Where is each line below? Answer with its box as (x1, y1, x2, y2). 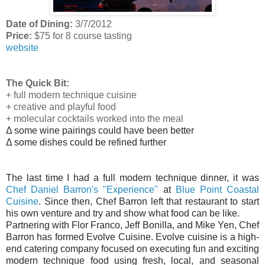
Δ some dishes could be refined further (6, 137, 166, 147)
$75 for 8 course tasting (32, 30, 132, 41)
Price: (6, 30, 32, 41)
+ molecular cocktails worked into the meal (6, 113, 183, 124)
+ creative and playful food (6, 101, 116, 112)
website (6, 42, 38, 53)
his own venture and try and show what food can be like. (6, 208, 240, 218)
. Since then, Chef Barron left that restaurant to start (38, 196, 259, 206)
